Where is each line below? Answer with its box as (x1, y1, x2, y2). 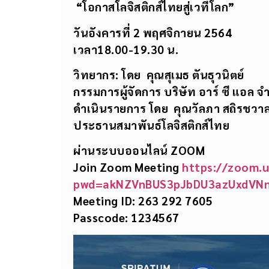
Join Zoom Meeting (73, 160, 182, 175)
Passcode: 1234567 (73, 210, 180, 225)
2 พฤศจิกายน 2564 (133, 25, 232, 40)
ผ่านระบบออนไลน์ (73, 143, 171, 158)
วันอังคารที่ (73, 25, 133, 40)
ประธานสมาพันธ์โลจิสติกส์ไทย (73, 118, 229, 133)
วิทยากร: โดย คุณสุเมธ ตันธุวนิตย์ (73, 67, 244, 82)
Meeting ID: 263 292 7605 (73, 193, 213, 208)
